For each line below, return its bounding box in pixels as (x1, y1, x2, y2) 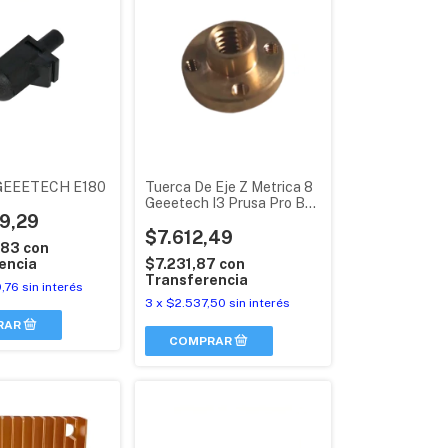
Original (144, 211, 195, 227)
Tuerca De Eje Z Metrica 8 (144, 179, 313, 195)
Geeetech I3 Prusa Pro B (144, 195, 305, 211)
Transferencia (144, 272, 248, 288)
